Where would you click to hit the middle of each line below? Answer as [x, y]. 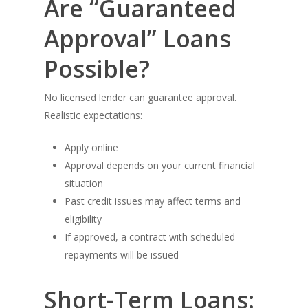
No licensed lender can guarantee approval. [140, 97]
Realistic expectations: [93, 115]
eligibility [83, 219]
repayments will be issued [122, 255]
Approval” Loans [137, 38]
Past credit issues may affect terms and [153, 201]
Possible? [97, 69]
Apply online [91, 147]
